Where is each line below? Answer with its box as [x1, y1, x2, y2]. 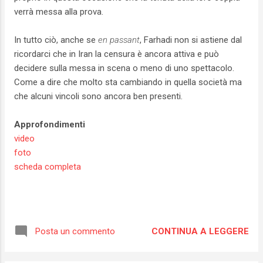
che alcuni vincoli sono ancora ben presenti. [14, 91, 183, 102]
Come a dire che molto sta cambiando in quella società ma [14, 77, 242, 88]
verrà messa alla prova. [14, 6, 103, 18]
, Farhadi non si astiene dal [140, 35, 242, 46]
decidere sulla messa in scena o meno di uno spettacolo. [14, 63, 234, 74]
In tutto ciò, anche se [14, 35, 98, 46]
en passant [98, 35, 140, 46]
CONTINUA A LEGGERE [151, 225, 249, 237]
